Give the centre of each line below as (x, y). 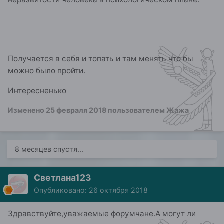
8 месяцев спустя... (49, 149)
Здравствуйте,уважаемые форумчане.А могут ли (102, 214)
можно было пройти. (47, 71)
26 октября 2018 (118, 190)
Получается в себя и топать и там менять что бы (101, 59)
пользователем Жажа (148, 110)
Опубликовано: (61, 190)
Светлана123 (63, 178)
